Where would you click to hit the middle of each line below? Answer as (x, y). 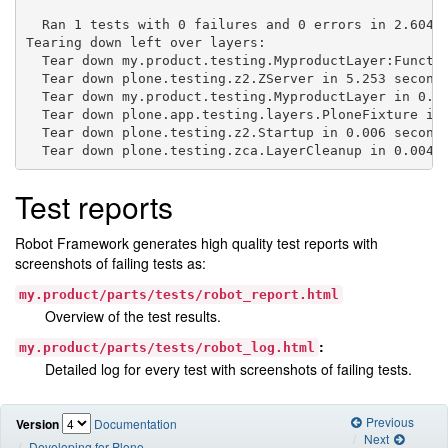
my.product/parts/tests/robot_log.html (167, 348)
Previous (388, 422)
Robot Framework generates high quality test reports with (196, 243)
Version (37, 424)
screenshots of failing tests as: (110, 263)
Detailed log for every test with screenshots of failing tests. (228, 369)
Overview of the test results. (133, 316)
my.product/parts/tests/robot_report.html (179, 295)
